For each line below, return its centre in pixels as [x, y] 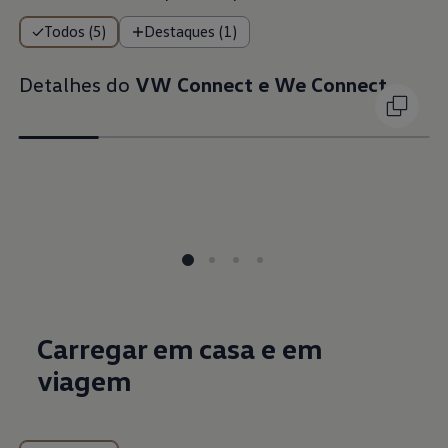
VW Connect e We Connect [260, 84]
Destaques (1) [190, 30]
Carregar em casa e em [180, 348]
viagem [84, 380]
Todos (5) [75, 30]
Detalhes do [76, 84]
